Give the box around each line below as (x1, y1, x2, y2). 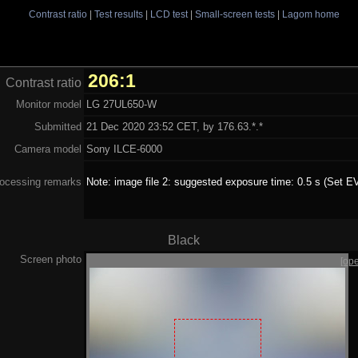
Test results (93, 9, 143, 19)
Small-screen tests (194, 9, 275, 19)
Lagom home (281, 9, 340, 19)
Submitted (34, 120, 82, 133)
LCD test (149, 9, 188, 19)
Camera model (14, 142, 82, 155)
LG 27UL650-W (86, 97, 157, 110)
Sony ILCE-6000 (86, 142, 163, 155)
